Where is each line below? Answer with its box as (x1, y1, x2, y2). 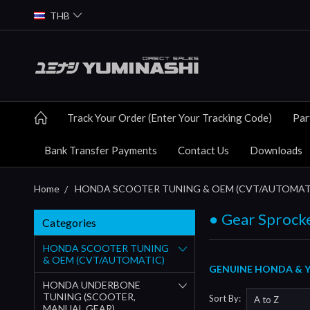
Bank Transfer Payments (44, 143, 157, 156)
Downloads (250, 143, 302, 156)
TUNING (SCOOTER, (43, 290, 136, 302)
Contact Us (178, 143, 229, 156)
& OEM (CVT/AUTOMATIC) (43, 253, 165, 266)
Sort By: (209, 293, 241, 304)
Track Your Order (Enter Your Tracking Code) (67, 111, 272, 124)
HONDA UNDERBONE (43, 278, 140, 291)
